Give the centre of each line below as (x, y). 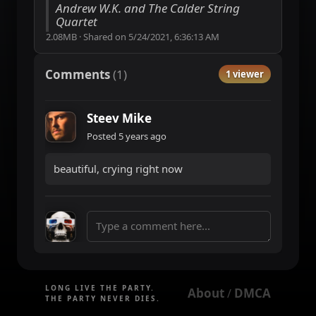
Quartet (77, 22)
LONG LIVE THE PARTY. (100, 287)
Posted (103, 136)
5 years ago (142, 136)
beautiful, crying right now (118, 169)
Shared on (106, 37)
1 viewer (245, 74)
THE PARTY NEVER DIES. (103, 298)
